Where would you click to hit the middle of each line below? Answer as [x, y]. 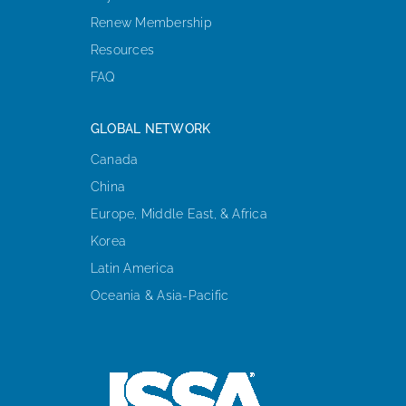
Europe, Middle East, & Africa [179, 213]
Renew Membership [151, 22]
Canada [114, 159]
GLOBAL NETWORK [150, 128]
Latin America [132, 268]
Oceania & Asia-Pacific [159, 295]
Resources [122, 49]
